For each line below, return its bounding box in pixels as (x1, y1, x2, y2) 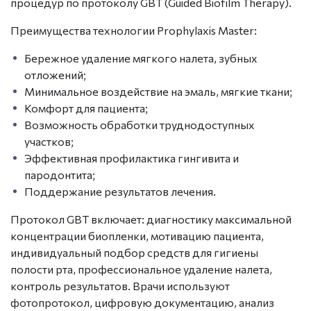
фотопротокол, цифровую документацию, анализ (10, 295, 274, 309)
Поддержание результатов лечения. (24, 184, 216, 198)
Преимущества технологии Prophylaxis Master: (10, 23, 257, 37)
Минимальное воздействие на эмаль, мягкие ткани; (24, 84, 292, 98)
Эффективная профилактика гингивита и (24, 151, 239, 165)
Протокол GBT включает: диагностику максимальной (10, 212, 292, 226)
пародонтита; (24, 167, 95, 181)
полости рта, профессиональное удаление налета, (10, 262, 274, 276)
